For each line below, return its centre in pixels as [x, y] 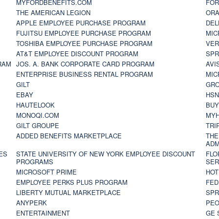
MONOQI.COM [37, 115]
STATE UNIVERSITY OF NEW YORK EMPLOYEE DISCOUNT [105, 153]
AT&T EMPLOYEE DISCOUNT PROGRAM [77, 53]
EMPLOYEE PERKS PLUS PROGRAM [72, 182]
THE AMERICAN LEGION [53, 12]
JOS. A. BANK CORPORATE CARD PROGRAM [85, 64]
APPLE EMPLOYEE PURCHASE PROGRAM [81, 22]
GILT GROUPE [37, 125]
